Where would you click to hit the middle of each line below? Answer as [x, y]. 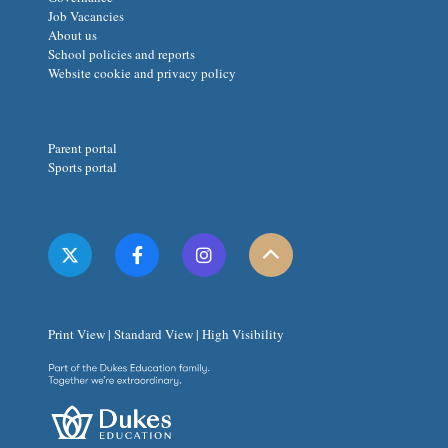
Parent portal [82, 148]
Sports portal [82, 167]
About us [72, 35]
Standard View [153, 334]
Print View [76, 334]
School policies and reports [121, 54]
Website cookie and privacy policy [142, 73]
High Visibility [243, 334]
